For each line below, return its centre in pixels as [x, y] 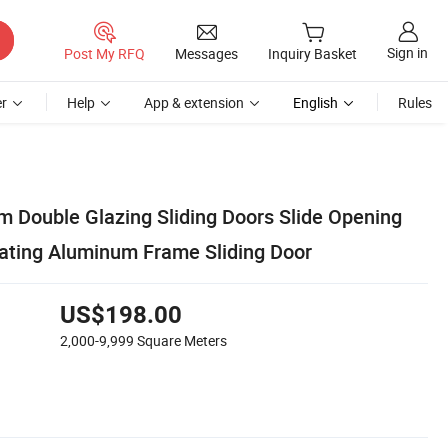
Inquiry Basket [312, 54]
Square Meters [182, 340]
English [315, 102]
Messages [206, 53]
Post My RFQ [104, 53]
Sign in [407, 53]
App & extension [194, 102]
